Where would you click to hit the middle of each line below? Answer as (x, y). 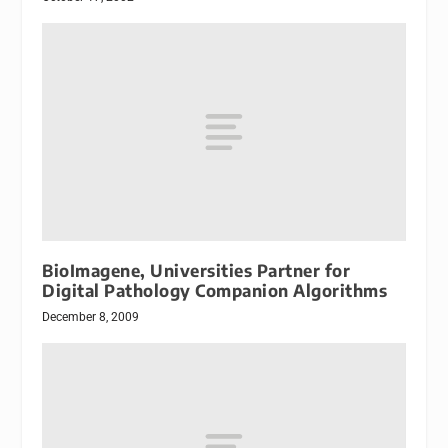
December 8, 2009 (91, 316)
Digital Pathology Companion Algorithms (215, 290)
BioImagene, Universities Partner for (196, 270)
